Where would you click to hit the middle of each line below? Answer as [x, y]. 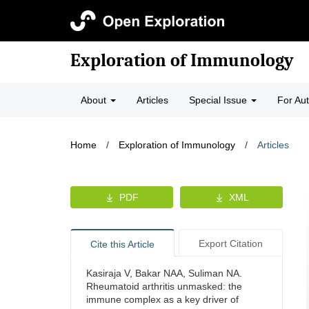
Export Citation [230, 243]
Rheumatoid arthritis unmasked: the [164, 286]
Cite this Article [122, 244]
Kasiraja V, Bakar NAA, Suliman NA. [164, 273]
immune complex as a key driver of [162, 299]
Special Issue [219, 100]
